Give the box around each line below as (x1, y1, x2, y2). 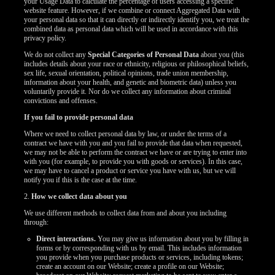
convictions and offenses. (24, 96, 98, 105)
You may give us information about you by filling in (96, 234, 249, 243)
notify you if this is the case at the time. (24, 176, 137, 184)
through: (24, 218, 49, 227)
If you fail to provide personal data (24, 113, 134, 122)
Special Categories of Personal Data (88, 50, 199, 59)
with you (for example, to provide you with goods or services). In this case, (24, 157, 243, 166)
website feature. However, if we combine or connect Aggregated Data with (24, 6, 241, 15)
